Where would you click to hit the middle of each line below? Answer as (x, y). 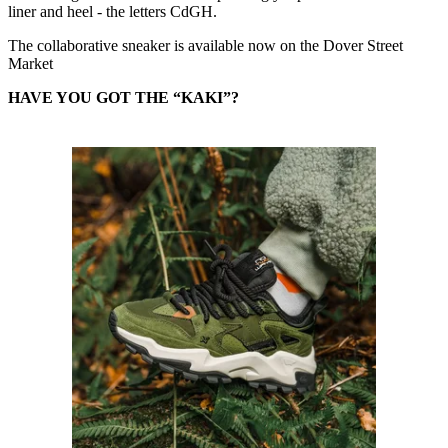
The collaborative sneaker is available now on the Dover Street (205, 46)
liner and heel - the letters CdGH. (114, 12)
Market (32, 64)
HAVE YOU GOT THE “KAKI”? (123, 98)
